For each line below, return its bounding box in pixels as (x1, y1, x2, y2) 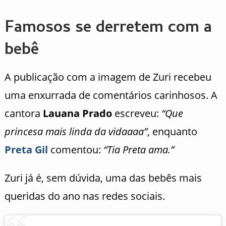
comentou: (47, 143, 103, 157)
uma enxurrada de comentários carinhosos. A (4, 88, 217, 102)
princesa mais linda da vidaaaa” (4, 125, 147, 139)
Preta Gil (4, 143, 48, 157)
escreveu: (111, 106, 161, 121)
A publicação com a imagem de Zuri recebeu (4, 70, 211, 84)
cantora (4, 106, 43, 121)
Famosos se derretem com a (4, 16, 212, 42)
